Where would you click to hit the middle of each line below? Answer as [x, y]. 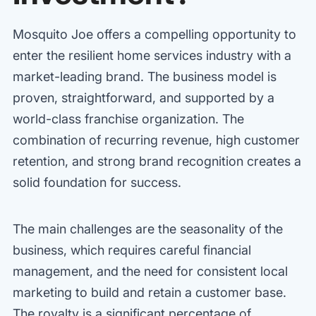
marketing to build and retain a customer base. [150, 292]
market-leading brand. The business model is [145, 76]
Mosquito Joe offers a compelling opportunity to [154, 34]
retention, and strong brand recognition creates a [157, 161]
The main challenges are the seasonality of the [148, 229]
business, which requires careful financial [132, 250]
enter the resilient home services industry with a [152, 55]
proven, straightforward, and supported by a [144, 97]
